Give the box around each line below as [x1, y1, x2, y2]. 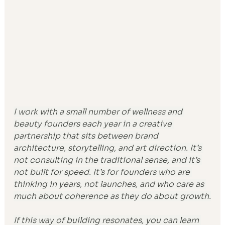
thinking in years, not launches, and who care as [14, 179, 206, 190]
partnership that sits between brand [14, 131, 161, 142]
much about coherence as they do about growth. [14, 191, 211, 202]
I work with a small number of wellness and [14, 106, 185, 118]
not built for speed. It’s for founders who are [14, 167, 192, 178]
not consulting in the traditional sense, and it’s [14, 155, 202, 166]
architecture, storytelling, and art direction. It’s [14, 143, 204, 154]
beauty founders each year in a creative [14, 119, 174, 130]
